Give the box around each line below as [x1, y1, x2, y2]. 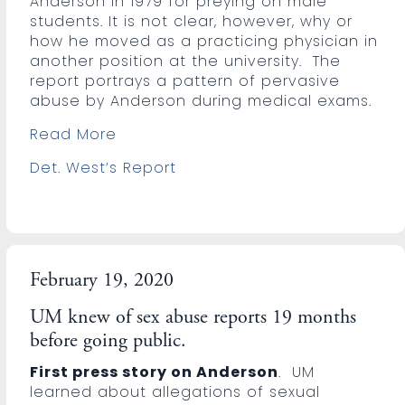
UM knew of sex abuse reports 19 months [30, 307, 357, 328]
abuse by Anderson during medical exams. [30, 89, 372, 111]
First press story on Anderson [30, 361, 279, 382]
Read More [30, 123, 118, 145]
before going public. [30, 331, 187, 352]
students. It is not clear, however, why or [30, 10, 353, 32]
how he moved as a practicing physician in [30, 30, 379, 52]
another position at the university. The [30, 50, 342, 71]
